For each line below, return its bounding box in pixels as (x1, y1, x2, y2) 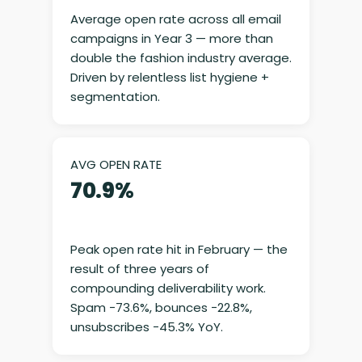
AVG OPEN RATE (69, 156, 162, 174)
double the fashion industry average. (69, 49, 292, 67)
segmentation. (69, 88, 160, 106)
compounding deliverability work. (69, 280, 266, 297)
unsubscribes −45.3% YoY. (69, 318, 223, 336)
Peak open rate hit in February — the (69, 241, 288, 259)
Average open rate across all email (69, 11, 281, 28)
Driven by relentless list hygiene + (69, 69, 269, 86)
